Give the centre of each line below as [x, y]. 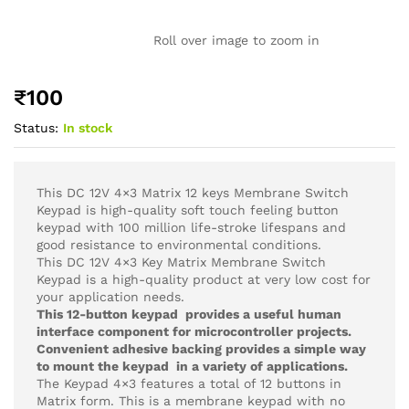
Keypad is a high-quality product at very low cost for [204, 279]
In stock [88, 127]
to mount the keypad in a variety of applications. [192, 366]
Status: [36, 127]
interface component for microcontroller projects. [194, 331]
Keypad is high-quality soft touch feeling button [188, 210]
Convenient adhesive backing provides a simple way [201, 348]
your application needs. [110, 296]
